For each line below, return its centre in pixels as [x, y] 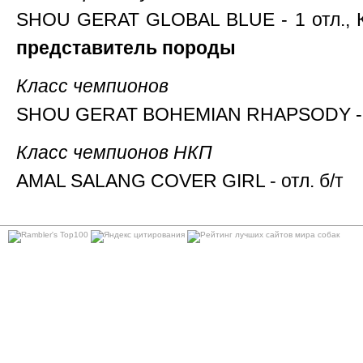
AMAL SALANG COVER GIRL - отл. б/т [180, 181]
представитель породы [126, 48]
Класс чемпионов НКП [114, 152]
